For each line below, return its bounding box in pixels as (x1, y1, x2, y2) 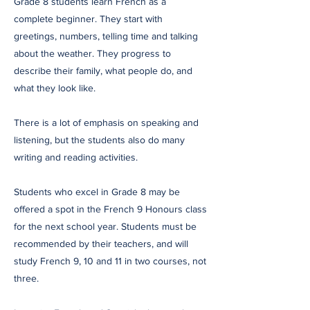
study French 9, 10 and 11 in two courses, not (14, 255, 206, 266)
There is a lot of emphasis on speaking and (14, 117, 199, 128)
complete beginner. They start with (14, 13, 163, 24)
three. (14, 273, 39, 284)
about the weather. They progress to (14, 48, 171, 59)
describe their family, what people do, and (14, 65, 192, 76)
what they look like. (14, 82, 95, 93)
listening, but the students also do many (14, 134, 185, 145)
